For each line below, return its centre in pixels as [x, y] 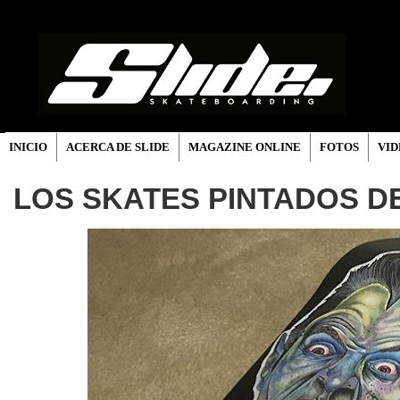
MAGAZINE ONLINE [245, 147]
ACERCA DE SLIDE [118, 147]
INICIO [28, 147]
